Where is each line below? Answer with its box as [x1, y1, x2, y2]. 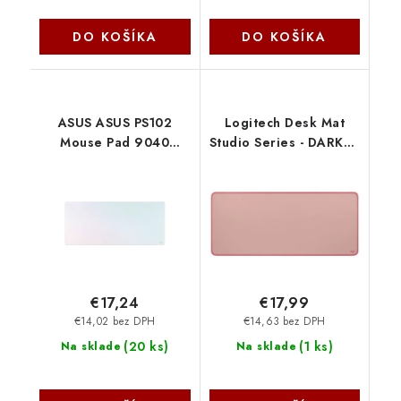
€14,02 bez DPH [73, 313, 156, 328]
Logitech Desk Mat [224, 114, 345, 132]
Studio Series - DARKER [209, 133, 360, 152]
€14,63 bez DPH [243, 313, 326, 328]
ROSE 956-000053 [225, 153, 345, 172]
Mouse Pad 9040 [60, 133, 170, 152]
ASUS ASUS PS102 [57, 114, 172, 132]
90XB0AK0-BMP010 [53, 153, 177, 172]
